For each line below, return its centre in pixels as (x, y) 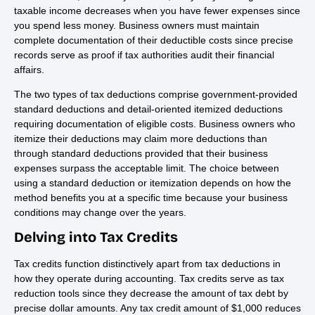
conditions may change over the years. (100, 212)
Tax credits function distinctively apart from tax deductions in (147, 263)
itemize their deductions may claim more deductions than (141, 138)
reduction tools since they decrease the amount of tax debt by (151, 293)
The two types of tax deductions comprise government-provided (156, 94)
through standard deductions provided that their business (141, 153)
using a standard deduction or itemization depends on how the (153, 182)
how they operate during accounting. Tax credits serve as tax (149, 278)
